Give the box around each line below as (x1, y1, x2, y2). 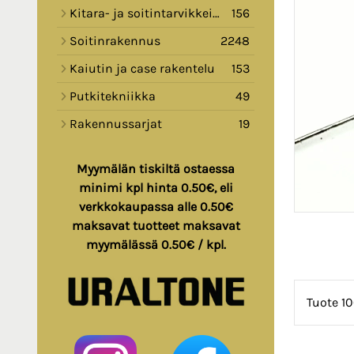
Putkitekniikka (70, 88, 156, 104)
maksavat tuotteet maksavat (71, 218, 240, 234)
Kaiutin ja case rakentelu (70, 61, 215, 77)
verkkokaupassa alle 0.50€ (78, 199, 233, 215)
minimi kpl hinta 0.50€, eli (78, 180, 233, 196)
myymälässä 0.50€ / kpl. (85, 237, 226, 253)
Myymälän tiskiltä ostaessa (77, 161, 235, 177)
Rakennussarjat (70, 116, 162, 132)
